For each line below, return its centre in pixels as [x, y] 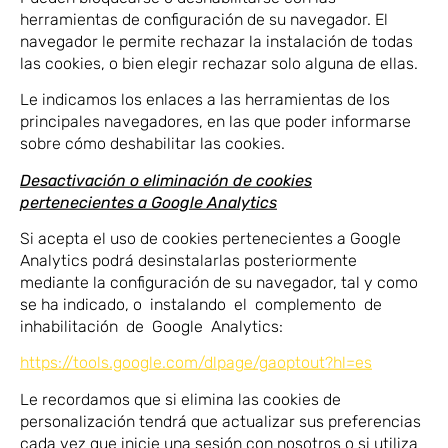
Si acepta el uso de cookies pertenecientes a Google [210, 238]
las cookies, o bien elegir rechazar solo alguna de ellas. [219, 63]
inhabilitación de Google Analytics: [151, 326]
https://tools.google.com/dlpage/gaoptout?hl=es [196, 363]
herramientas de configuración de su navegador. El [204, 19]
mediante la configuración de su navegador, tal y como [219, 282]
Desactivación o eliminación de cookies [166, 180]
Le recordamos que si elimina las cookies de [180, 399]
